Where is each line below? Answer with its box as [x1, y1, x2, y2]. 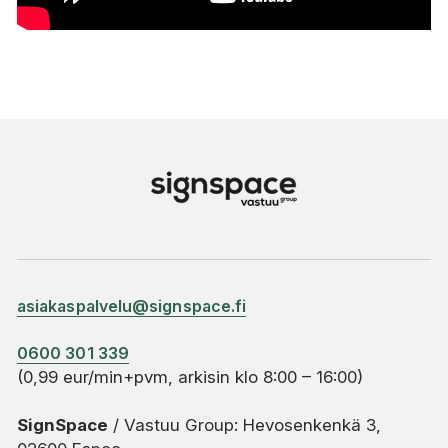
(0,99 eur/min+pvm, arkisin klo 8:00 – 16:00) [17, 367, 363, 388]
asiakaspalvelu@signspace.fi [17, 295, 247, 316]
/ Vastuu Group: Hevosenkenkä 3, [108, 415, 381, 436]
